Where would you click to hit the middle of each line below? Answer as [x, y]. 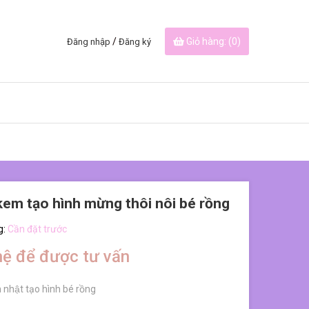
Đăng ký [135, 42]
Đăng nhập [89, 42]
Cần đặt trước [37, 229]
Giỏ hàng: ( [209, 41]
